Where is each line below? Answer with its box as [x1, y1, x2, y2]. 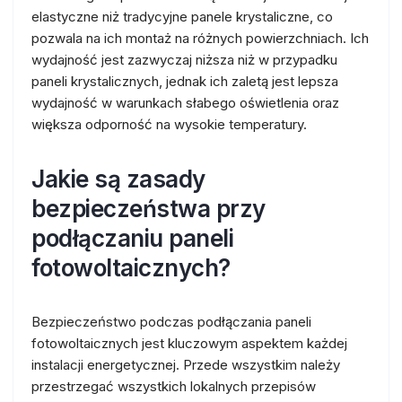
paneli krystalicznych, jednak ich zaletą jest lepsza [31, 73, 338, 90]
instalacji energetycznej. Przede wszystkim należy [31, 356, 340, 373]
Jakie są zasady [31, 165, 205, 193]
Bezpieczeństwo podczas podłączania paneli [31, 313, 311, 330]
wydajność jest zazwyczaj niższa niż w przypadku [31, 51, 337, 68]
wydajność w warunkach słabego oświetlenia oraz [31, 94, 339, 111]
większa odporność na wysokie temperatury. [31, 116, 307, 133]
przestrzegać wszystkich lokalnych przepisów [31, 378, 316, 395]
